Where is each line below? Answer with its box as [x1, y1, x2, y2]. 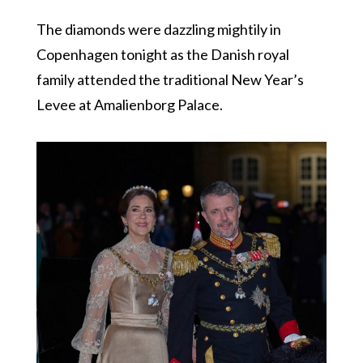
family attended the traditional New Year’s [36, 70, 304, 88]
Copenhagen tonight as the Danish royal [36, 45, 289, 63]
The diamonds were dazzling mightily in [36, 19, 281, 38]
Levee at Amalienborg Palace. [36, 95, 223, 113]
